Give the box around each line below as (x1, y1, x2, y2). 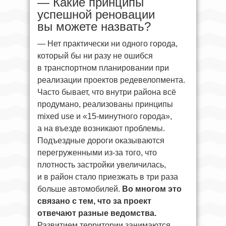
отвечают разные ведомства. (37, 209, 156, 218)
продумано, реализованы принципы (37, 100, 173, 109)
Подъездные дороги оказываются (37, 136, 164, 145)
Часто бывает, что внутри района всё (37, 88, 176, 97)
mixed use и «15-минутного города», (37, 112, 172, 121)
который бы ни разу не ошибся (37, 51, 153, 61)
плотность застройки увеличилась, (37, 160, 166, 169)
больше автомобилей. (37, 185, 122, 194)
